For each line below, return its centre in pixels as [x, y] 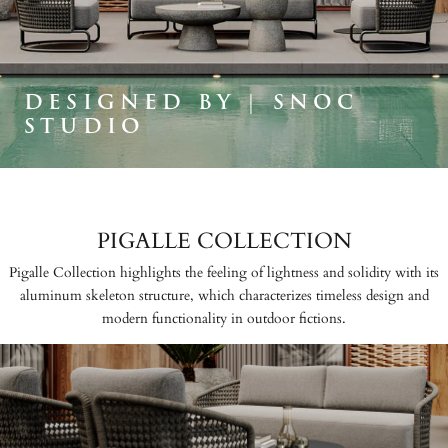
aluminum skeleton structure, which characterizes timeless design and [224, 295]
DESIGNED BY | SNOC [191, 102]
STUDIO [85, 126]
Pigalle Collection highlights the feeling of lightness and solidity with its [224, 272]
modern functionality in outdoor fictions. [224, 318]
